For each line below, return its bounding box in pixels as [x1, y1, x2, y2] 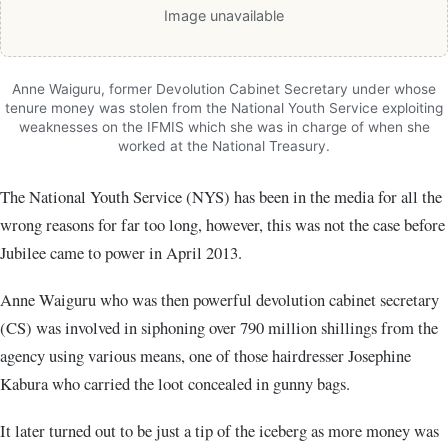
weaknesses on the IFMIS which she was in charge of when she [18, 119, 430, 136]
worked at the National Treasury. [118, 138, 330, 155]
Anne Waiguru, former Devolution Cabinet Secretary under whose [12, 81, 436, 98]
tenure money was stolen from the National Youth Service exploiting [5, 100, 443, 117]
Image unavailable [164, 7, 284, 24]
